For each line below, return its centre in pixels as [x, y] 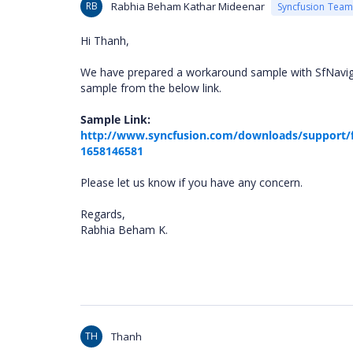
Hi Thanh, [105, 41]
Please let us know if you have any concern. [191, 182]
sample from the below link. [151, 88]
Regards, [103, 214]
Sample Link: [115, 119]
